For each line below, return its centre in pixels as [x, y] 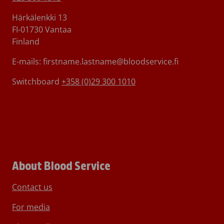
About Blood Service [61, 166]
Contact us [32, 187]
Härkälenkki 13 [39, 18]
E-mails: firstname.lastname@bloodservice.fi [95, 62]
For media [31, 207]
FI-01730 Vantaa [42, 30]
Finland [26, 42]
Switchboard [37, 82]
